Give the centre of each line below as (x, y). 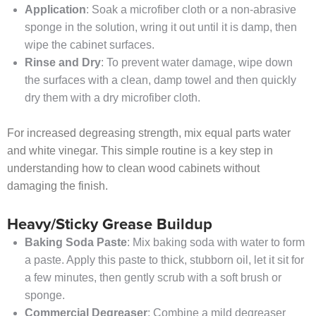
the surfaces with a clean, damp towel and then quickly (160, 80)
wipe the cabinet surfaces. (90, 45)
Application (55, 10)
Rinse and (52, 63)
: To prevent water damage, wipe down (197, 63)
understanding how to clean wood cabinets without (133, 169)
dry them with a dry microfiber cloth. (113, 98)
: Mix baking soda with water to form (216, 243)
